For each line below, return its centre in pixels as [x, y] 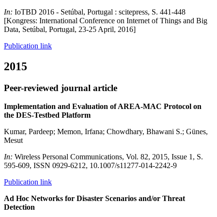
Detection [19, 207]
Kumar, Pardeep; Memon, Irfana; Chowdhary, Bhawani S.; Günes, [106, 132]
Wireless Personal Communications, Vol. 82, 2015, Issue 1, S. [109, 157]
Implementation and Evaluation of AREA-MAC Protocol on [103, 107]
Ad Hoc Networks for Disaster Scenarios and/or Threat [94, 199]
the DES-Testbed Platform [47, 115]
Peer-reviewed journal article [61, 88]
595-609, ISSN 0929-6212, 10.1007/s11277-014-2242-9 [90, 166]
